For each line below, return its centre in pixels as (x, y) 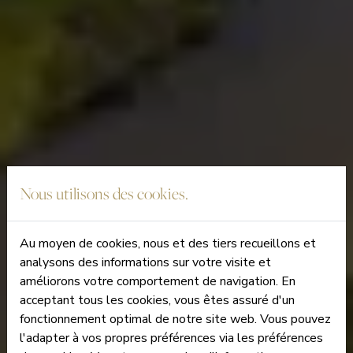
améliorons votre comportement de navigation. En (158, 281)
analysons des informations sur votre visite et (145, 262)
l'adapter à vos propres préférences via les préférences (171, 338)
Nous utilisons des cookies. (104, 193)
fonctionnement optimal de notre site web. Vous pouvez (175, 319)
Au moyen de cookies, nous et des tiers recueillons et (168, 243)
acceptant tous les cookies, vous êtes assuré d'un (157, 300)
